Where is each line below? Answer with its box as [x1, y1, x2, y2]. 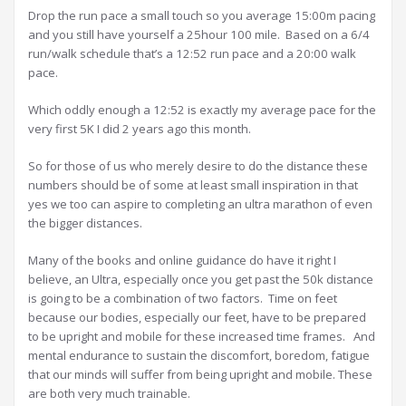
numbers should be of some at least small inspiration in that [28, 177, 358, 194]
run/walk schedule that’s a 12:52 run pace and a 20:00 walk [28, 45, 356, 63]
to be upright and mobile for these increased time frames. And [28, 328, 375, 345]
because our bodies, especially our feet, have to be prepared [28, 309, 366, 326]
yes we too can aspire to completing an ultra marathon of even [28, 196, 372, 213]
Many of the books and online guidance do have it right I [28, 252, 336, 269]
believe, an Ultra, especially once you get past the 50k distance [28, 271, 373, 288]
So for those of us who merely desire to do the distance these [28, 158, 368, 175]
